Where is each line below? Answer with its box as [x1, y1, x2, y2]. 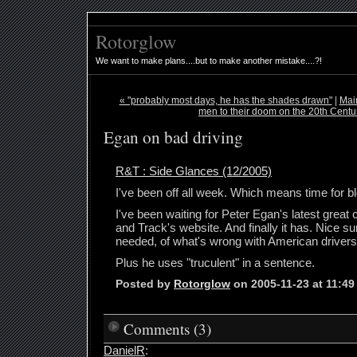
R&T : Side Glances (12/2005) [116, 164, 272, 178]
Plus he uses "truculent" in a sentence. [116, 256, 315, 270]
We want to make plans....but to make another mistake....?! [96, 56, 322, 65]
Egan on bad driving [104, 125, 243, 149]
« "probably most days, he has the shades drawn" [119, 95, 332, 107]
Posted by [116, 277, 174, 291]
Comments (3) [124, 319, 211, 339]
